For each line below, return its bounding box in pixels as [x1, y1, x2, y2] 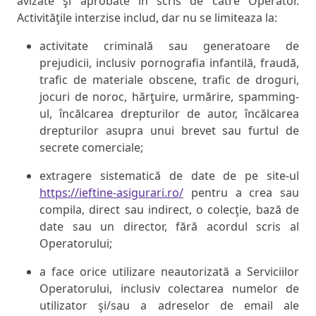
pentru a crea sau [183, 185, 299, 201]
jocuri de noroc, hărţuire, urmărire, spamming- [39, 89, 299, 105]
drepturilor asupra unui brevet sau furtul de [39, 123, 299, 139]
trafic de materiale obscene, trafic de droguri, [39, 72, 299, 88]
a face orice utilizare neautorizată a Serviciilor [39, 264, 299, 280]
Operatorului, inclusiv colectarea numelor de [39, 281, 299, 297]
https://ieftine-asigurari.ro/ [39, 185, 183, 201]
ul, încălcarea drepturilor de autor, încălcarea [39, 106, 299, 122]
